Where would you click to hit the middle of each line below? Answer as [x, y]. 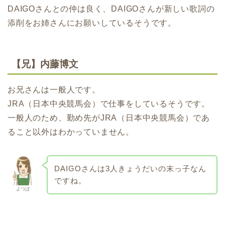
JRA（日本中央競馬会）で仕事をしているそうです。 [109, 103]
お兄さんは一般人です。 [54, 89]
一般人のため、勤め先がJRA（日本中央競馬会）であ [109, 118]
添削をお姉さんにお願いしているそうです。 [92, 23]
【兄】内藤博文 [45, 64]
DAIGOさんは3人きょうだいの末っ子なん [130, 168]
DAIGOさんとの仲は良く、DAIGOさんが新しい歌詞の [111, 9]
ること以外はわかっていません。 [71, 132]
